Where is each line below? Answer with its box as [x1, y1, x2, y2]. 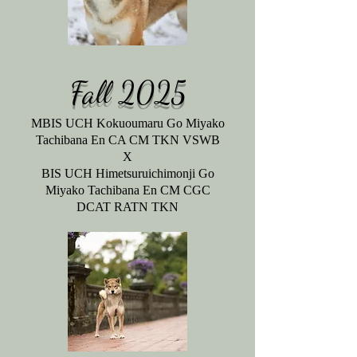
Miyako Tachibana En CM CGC [45, 183, 210, 197]
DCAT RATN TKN [76, 200, 178, 214]
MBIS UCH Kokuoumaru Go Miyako [30, 116, 225, 130]
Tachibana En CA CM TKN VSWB [35, 133, 220, 147]
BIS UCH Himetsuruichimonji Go [41, 167, 214, 180]
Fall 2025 [69, 75, 186, 112]
